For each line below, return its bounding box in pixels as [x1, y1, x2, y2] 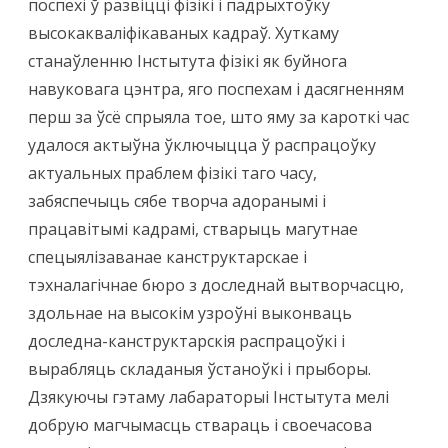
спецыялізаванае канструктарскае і [28, 246, 307, 269]
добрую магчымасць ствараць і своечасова [28, 414, 372, 437]
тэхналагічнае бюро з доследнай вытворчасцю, [28, 274, 404, 297]
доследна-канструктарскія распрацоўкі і [28, 330, 345, 353]
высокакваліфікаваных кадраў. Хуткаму [28, 22, 339, 45]
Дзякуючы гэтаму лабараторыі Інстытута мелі [28, 386, 389, 409]
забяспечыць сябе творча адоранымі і [28, 190, 326, 213]
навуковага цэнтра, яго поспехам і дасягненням [28, 78, 404, 101]
